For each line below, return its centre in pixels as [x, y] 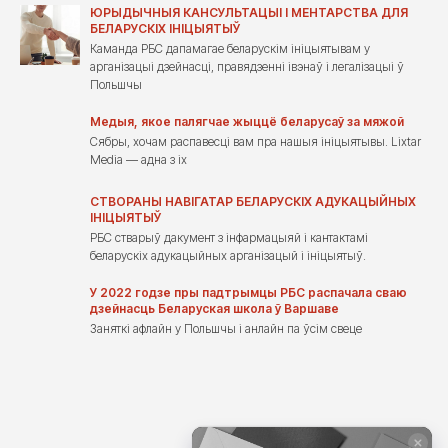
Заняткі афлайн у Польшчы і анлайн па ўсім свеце [226, 328]
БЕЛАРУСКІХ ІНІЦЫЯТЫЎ [165, 28]
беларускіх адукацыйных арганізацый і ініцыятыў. [228, 255]
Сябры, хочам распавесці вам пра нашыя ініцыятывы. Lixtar [255, 141]
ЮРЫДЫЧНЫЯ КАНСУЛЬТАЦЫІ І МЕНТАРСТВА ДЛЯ [249, 12]
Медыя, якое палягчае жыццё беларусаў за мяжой [247, 121]
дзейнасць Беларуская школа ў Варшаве [214, 308]
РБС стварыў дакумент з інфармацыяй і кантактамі [229, 237]
